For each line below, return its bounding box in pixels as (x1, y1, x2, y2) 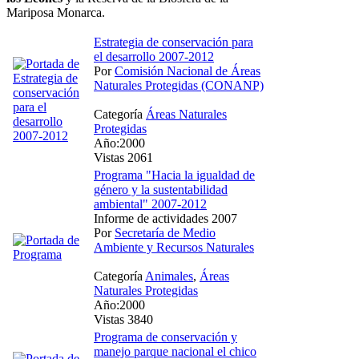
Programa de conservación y (94, 329, 237, 344)
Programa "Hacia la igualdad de (94, 167, 255, 182)
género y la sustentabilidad (94, 182, 228, 196)
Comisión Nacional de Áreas (115, 63, 260, 78)
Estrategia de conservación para (94, 34, 253, 49)
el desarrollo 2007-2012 (94, 49, 214, 63)
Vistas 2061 (94, 150, 153, 164)
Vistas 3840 (94, 312, 153, 326)
